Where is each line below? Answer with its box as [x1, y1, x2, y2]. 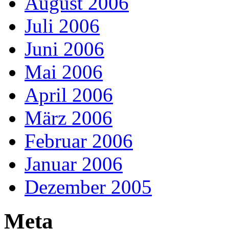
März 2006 [25, 107, 112, 129]
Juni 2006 [25, 38, 104, 60]
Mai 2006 [25, 61, 103, 83]
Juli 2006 [25, 15, 100, 37]
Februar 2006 [25, 130, 133, 152]
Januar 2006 [25, 153, 123, 175]
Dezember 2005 [25, 176, 152, 198]
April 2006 [25, 84, 113, 106]
